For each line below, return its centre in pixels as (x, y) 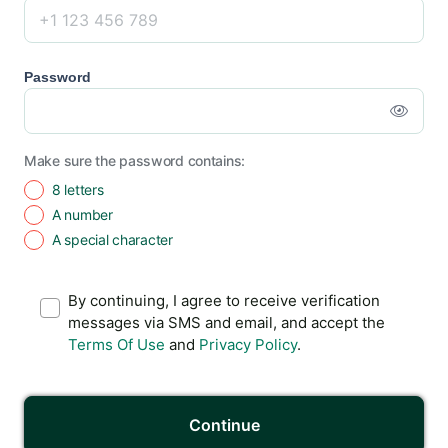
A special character (112, 239)
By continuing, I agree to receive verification (224, 300)
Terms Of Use (116, 344)
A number (82, 214)
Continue (224, 425)
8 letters (78, 189)
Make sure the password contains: (135, 160)
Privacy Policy (248, 344)
